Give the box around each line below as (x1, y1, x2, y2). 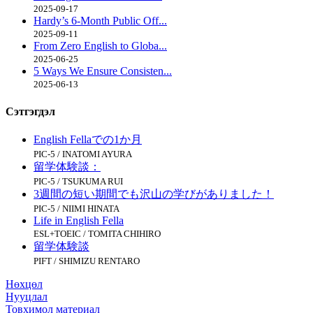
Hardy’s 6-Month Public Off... (34, 15, 167, 27)
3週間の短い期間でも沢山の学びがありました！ (34, 187, 274, 200)
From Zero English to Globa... (34, 40, 167, 52)
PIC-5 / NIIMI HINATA (34, 203, 119, 214)
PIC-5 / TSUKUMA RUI (34, 175, 123, 187)
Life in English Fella (34, 214, 124, 226)
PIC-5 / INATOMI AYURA (34, 148, 132, 159)
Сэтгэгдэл (6, 105, 58, 117)
